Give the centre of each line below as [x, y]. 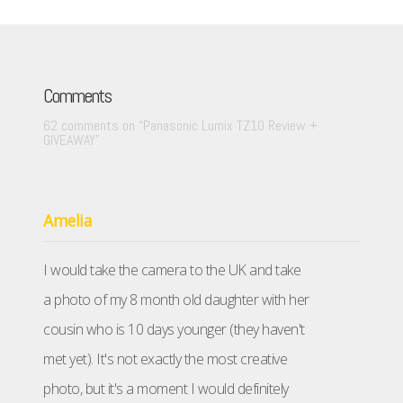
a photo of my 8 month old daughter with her [176, 300]
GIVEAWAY [69, 140]
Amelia [67, 221]
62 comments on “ [93, 126]
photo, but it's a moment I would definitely [166, 389]
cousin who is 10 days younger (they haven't [174, 330]
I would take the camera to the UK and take [172, 270]
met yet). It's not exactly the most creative [165, 359]
